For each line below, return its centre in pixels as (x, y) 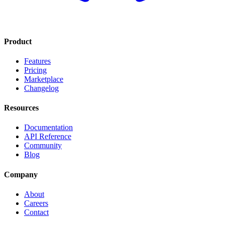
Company (21, 174)
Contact (36, 212)
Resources (21, 108)
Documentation (48, 128)
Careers (36, 203)
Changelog (41, 88)
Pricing (35, 70)
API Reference (48, 137)
